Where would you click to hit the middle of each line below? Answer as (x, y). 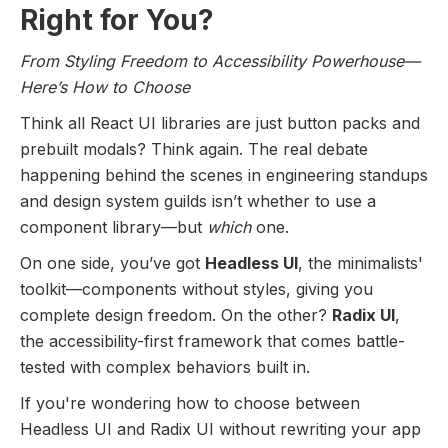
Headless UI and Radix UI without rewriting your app (220, 428)
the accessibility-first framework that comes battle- (212, 340)
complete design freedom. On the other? (176, 314)
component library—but (113, 226)
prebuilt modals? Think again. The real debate (194, 148)
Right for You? (117, 19)
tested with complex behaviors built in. (165, 366)
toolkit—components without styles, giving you (196, 288)
